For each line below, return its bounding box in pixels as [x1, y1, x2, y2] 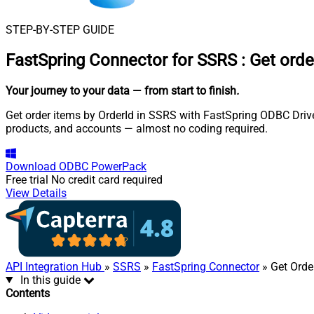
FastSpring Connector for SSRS [6, 50, 237, 70]
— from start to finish [132, 83, 236, 97]
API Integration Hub [6, 259, 104, 273]
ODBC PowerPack [59, 159, 146, 173]
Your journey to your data [6, 83, 130, 97]
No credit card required [51, 172, 163, 186]
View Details [6, 186, 67, 200]
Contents [6, 286, 50, 300]
